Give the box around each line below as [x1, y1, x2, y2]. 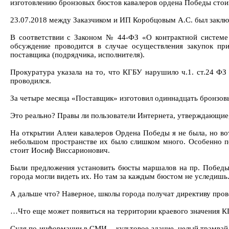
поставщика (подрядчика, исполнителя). [10, 51, 145, 59]
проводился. [10, 77, 51, 85]
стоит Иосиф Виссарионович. [10, 146, 110, 154]
